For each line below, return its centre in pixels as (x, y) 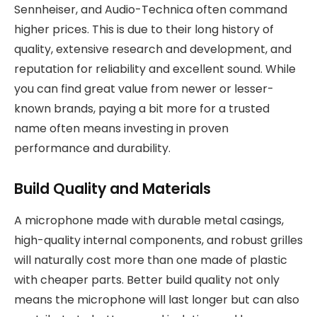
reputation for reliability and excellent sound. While (155, 69)
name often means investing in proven (121, 129)
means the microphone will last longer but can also (157, 299)
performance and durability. (92, 149)
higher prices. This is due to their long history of (144, 30)
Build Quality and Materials (113, 189)
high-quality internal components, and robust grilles (158, 240)
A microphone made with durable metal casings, (149, 220)
